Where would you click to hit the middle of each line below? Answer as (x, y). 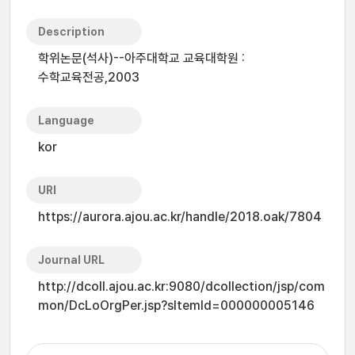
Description (71, 32)
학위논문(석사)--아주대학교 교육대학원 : (141, 58)
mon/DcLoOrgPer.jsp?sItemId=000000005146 (176, 305)
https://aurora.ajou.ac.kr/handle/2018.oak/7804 (180, 217)
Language (66, 120)
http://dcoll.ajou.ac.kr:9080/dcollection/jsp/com (181, 286)
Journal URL (71, 260)
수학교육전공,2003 (89, 77)
